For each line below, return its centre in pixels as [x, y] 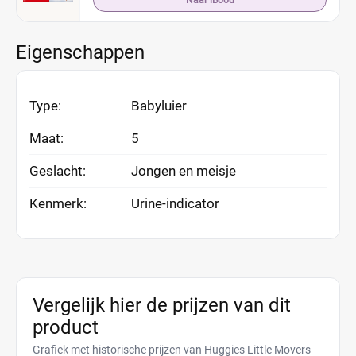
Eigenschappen [80, 52]
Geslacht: [58, 171]
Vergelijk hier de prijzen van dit [162, 305]
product [66, 327]
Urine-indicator [175, 203]
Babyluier [159, 106]
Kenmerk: [58, 203]
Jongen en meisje [184, 171]
